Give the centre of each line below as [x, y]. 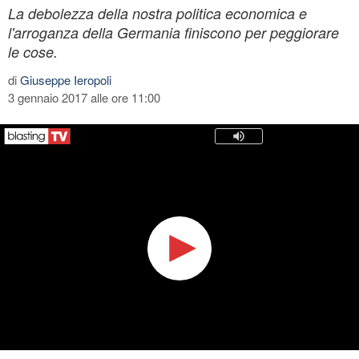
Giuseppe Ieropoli [66, 79]
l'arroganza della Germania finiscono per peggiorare [173, 32]
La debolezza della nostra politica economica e [157, 13]
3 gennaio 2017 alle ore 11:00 [84, 97]
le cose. [33, 51]
